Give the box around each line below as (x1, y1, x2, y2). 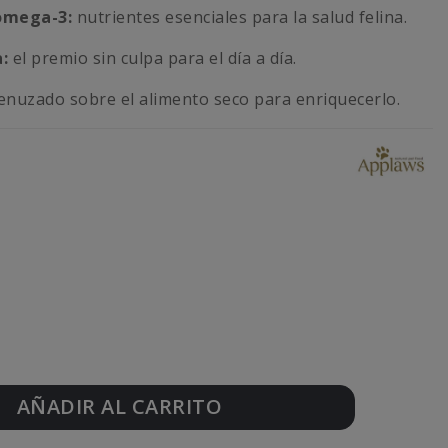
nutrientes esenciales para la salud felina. (72, 6, 408, 29)
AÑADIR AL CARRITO (16, 393, 223, 421)
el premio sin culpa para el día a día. (8, 47, 297, 70)
